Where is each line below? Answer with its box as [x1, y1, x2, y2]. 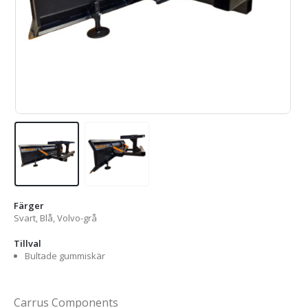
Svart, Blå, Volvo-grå [14, 211, 97, 224]
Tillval [14, 236, 41, 250]
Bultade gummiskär [24, 249, 105, 262]
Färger [14, 199, 44, 212]
